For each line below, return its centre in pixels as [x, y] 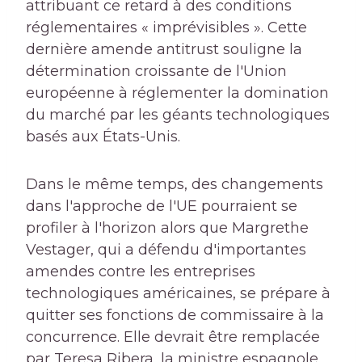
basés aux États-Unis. [103, 137]
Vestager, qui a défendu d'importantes [166, 250]
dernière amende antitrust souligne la [164, 50]
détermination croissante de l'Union [156, 72]
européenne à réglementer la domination [177, 93]
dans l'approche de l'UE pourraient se [162, 206]
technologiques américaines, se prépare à [178, 294]
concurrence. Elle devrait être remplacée [173, 337]
